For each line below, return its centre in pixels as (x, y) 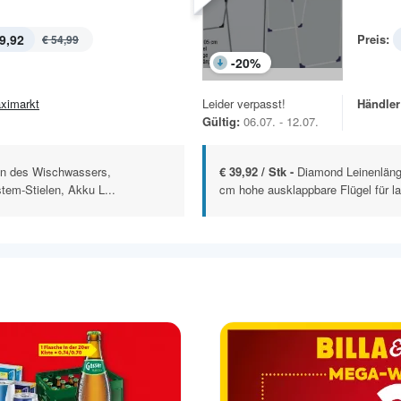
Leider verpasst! (244, 103)
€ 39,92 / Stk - (258, 171)
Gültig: (221, 121)
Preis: (373, 38)
